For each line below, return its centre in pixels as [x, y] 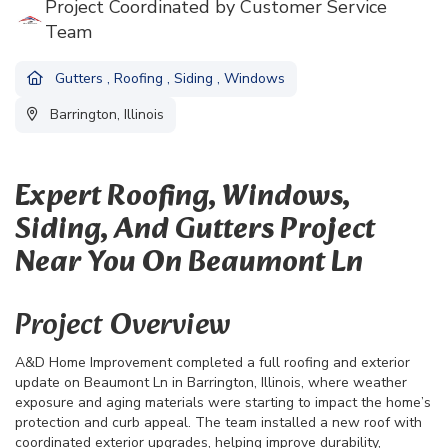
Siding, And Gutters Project [195, 231]
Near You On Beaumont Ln [189, 264]
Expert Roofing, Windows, [182, 198]
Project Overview [122, 327]
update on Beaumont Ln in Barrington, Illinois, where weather [211, 383]
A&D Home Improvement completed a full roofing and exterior [212, 363]
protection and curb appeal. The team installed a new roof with [218, 423]
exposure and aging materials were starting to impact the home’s [223, 403]
